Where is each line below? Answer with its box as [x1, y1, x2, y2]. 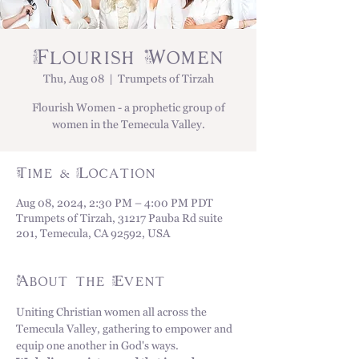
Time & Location [16, 167, 155, 181]
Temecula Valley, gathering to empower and [16, 321, 235, 341]
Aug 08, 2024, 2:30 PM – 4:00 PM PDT [16, 196, 213, 215]
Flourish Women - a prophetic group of [31, 100, 225, 119]
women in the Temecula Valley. [51, 117, 205, 136]
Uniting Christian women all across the [16, 305, 209, 324]
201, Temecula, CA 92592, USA [16, 226, 170, 245]
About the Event [16, 275, 165, 289]
